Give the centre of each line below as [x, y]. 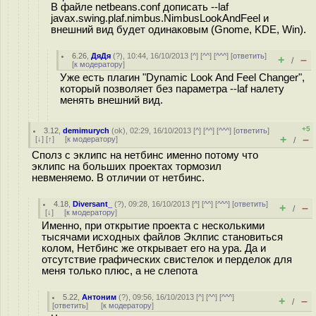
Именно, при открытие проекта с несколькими [153, 226]
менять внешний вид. [111, 100]
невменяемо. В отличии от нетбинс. [118, 178]
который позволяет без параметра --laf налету [172, 89]
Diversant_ [93, 204]
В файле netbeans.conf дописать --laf [140, 7]
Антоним [99, 297]
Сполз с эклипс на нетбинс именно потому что [145, 155]
